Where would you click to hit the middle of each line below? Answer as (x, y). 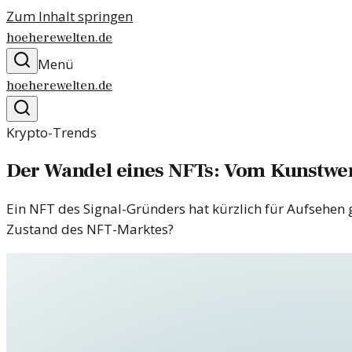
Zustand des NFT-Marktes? (90, 229)
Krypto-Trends (51, 132)
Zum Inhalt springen (70, 16)
